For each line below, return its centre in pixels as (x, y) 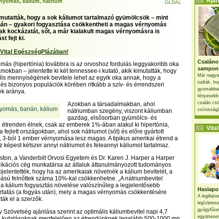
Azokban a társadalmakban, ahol (111, 104)
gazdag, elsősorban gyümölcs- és (112, 118)
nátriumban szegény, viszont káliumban (120, 111)
